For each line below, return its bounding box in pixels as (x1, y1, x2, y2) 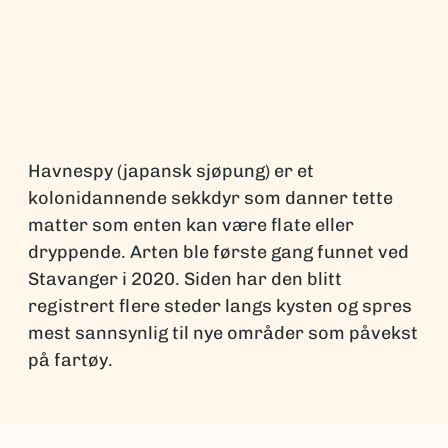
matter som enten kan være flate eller (28, 214, 354, 236)
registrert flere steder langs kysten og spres (28, 295, 412, 317)
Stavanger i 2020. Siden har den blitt (28, 268, 342, 290)
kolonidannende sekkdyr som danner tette (28, 187, 393, 209)
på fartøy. (28, 349, 113, 371)
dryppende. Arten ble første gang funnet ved (28, 241, 409, 263)
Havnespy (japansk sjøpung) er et (28, 160, 314, 182)
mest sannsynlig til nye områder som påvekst (28, 322, 418, 344)
